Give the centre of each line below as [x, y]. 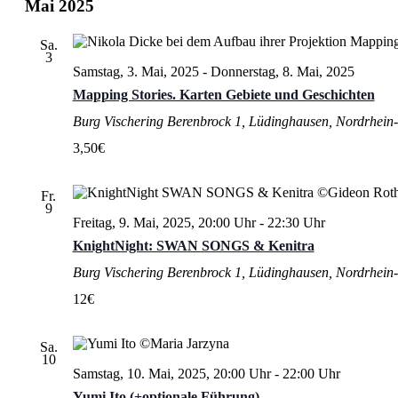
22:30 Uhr [296, 222]
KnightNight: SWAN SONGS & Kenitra [193, 245]
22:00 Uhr [311, 373]
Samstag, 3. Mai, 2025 [135, 71]
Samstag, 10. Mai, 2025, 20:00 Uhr [171, 373]
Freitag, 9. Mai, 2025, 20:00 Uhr [164, 222]
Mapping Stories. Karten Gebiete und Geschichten [223, 94]
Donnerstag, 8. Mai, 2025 [282, 71]
